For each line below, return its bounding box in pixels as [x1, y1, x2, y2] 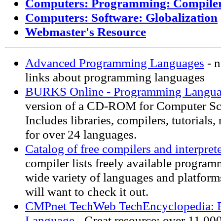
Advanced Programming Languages [25, 56, 204, 70]
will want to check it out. [25, 184, 148, 198]
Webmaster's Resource [25, 25, 146, 38]
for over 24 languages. [25, 127, 137, 141]
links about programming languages [25, 70, 205, 84]
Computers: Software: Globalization [25, 10, 218, 24]
